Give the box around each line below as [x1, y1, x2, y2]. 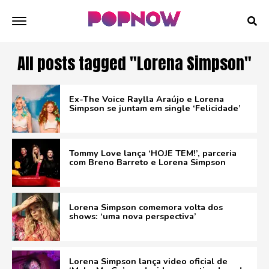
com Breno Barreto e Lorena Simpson [69, 156, 226, 168]
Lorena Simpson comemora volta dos [69, 201, 223, 213]
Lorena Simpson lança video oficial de [69, 255, 228, 267]
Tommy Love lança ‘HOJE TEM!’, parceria [69, 147, 237, 159]
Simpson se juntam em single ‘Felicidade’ [69, 102, 241, 114]
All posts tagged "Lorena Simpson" [17, 51, 252, 76]
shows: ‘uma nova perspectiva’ [69, 210, 196, 222]
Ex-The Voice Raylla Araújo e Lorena [69, 93, 224, 105]
